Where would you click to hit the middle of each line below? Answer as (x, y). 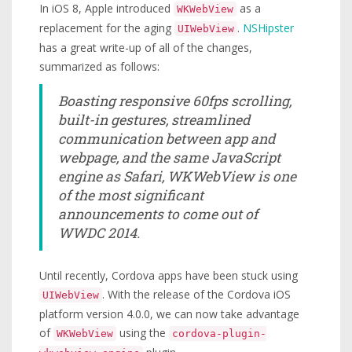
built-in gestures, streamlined (154, 120)
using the (143, 333)
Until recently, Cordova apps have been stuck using (169, 275)
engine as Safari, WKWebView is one (177, 176)
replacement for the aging (107, 28)
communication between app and (167, 139)
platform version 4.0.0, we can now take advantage (169, 314)
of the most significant (131, 195)
